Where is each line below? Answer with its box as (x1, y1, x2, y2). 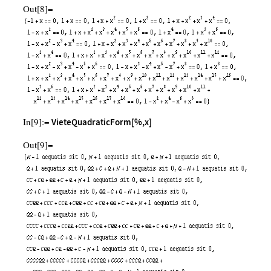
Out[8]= (22, 2, 53, 15)
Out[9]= (22, 139, 53, 151)
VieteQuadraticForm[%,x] (51, 116, 152, 128)
